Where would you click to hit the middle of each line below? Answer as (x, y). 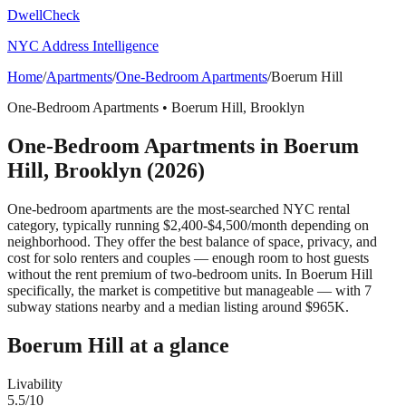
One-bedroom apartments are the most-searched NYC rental (179, 208)
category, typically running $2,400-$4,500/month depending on (188, 225)
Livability (35, 383)
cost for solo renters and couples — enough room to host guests (188, 257)
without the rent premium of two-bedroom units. (145, 274)
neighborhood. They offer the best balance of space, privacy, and (192, 241)
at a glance (177, 345)
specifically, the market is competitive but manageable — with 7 (189, 290)
